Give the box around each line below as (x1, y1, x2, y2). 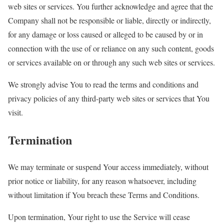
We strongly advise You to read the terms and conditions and (8, 78, 198, 89)
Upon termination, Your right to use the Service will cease (8, 211, 190, 222)
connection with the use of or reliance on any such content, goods (8, 42, 214, 53)
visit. (8, 106, 23, 117)
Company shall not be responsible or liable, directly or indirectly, (8, 14, 211, 25)
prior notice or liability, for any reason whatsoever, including (8, 175, 196, 186)
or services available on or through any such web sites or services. (8, 56, 215, 67)
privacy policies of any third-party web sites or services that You (8, 92, 209, 103)
